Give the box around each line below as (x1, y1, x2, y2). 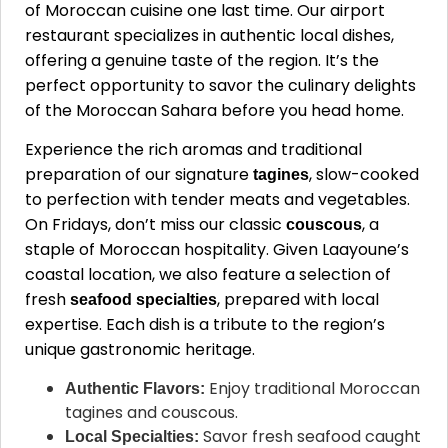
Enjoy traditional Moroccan (205, 376, 420, 400)
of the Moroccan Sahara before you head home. (25, 99, 404, 122)
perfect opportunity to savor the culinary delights (25, 74, 416, 97)
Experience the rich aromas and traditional (25, 138, 362, 162)
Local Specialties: (65, 427, 199, 445)
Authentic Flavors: (65, 379, 205, 397)
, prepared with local (217, 288, 379, 312)
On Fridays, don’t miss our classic (25, 213, 286, 237)
